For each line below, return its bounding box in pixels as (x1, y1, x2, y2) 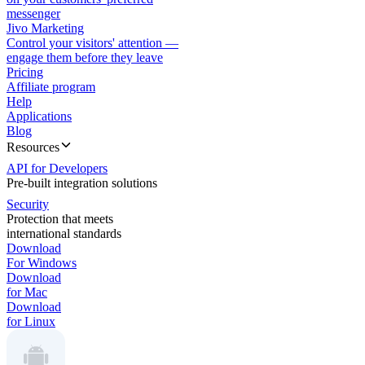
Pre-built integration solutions (7, 176, 157, 190)
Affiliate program (7, 80, 95, 94)
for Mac (7, 285, 47, 299)
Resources (7, 140, 59, 154)
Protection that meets (7, 212, 113, 226)
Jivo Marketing (7, 21, 84, 35)
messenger (7, 7, 60, 20)
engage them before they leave (7, 51, 163, 64)
